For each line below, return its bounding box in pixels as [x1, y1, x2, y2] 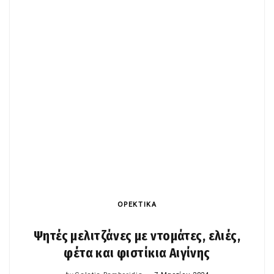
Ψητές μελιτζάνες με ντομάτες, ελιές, [33, 228, 241, 245]
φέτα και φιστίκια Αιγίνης [64, 245, 210, 262]
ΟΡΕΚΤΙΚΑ [117, 201, 157, 209]
